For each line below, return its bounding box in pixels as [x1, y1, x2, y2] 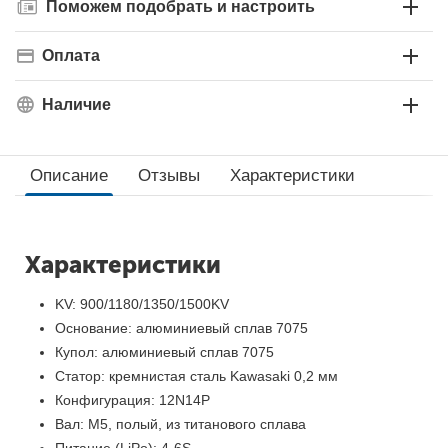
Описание [30, 166, 108, 185]
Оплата [42, 47, 100, 64]
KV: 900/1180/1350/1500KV [55, 296, 229, 312]
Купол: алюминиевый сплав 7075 [55, 344, 274, 360]
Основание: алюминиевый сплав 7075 [55, 320, 308, 336]
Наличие [42, 96, 111, 113]
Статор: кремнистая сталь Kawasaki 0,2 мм [55, 368, 338, 384]
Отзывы [138, 166, 200, 185]
